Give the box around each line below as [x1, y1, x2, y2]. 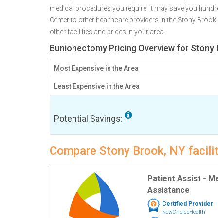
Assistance [147, 185, 190, 195]
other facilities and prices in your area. [50, 28, 165, 36]
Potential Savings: [54, 113, 125, 124]
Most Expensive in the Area [54, 64, 139, 72]
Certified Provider [162, 200, 213, 207]
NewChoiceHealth [162, 209, 205, 215]
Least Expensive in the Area [54, 82, 140, 90]
